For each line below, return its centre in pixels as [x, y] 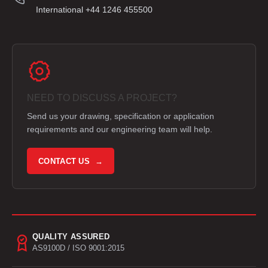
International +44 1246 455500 [94, 10]
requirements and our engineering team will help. [120, 130]
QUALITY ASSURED [71, 237]
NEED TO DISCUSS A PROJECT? [102, 98]
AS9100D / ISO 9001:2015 [78, 249]
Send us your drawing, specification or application [121, 116]
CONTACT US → [71, 161]
